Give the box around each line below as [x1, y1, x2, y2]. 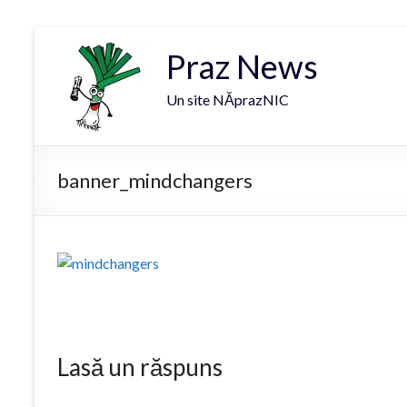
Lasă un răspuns [57, 352, 223, 382]
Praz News [166, 46, 318, 86]
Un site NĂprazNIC [166, 91, 289, 108]
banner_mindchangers [57, 168, 253, 193]
